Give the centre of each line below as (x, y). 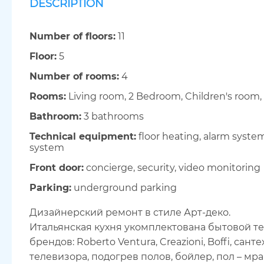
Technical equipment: (83, 136)
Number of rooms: (74, 76)
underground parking (124, 188)
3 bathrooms (113, 116)
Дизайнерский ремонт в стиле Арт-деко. (130, 212)
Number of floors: (72, 36)
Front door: (57, 168)
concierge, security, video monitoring (172, 168)
